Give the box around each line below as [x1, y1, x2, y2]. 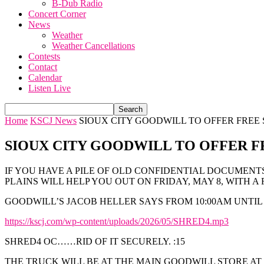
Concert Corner [28, 9, 86, 19]
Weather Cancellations [52, 41, 135, 51]
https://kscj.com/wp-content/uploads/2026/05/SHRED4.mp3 [5, 216, 229, 226]
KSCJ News [30, 115, 77, 126]
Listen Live [28, 83, 71, 93]
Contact [28, 62, 57, 72]
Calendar [28, 72, 62, 82]
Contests [28, 51, 60, 61]
